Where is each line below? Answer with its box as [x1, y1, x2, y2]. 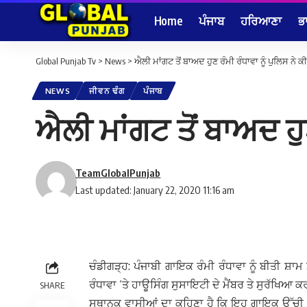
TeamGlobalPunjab [75, 167, 161, 180]
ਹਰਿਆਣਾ [241, 12, 282, 28]
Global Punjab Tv [36, 56, 96, 66]
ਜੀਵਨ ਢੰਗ [89, 86, 125, 97]
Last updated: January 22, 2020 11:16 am [75, 184, 235, 197]
